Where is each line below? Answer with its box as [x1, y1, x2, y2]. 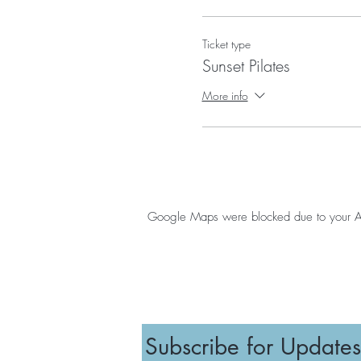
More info [201, 87, 248, 103]
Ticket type [201, 35, 251, 52]
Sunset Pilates [201, 54, 290, 77]
